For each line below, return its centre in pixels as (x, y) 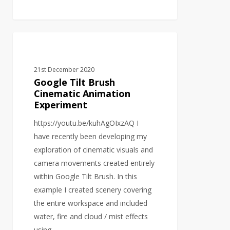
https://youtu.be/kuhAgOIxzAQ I (87, 123)
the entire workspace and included (91, 203)
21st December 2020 (64, 69)
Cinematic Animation (82, 93)
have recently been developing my (91, 136)
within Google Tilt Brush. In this (86, 176)
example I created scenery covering (93, 189)
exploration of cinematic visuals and (94, 149)
